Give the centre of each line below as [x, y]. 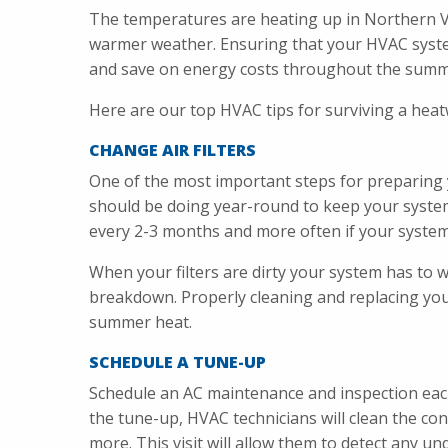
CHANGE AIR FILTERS [172, 150]
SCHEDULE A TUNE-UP [177, 362]
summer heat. [140, 322]
